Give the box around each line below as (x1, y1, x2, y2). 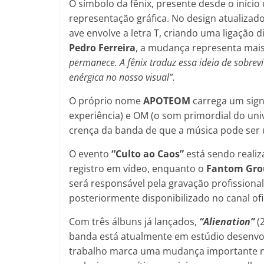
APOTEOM (143, 94, 190, 107)
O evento (69, 147, 111, 160)
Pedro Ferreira (69, 41, 136, 54)
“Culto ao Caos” (111, 147, 184, 160)
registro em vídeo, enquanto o (69, 161, 206, 175)
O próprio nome (69, 94, 143, 107)
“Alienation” (199, 214, 255, 228)
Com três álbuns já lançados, (69, 214, 199, 228)
